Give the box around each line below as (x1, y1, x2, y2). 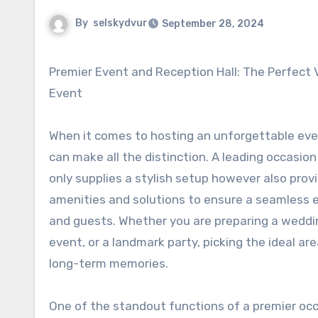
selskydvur (93, 17, 148, 30)
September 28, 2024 (162, 18, 264, 30)
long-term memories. (49, 256, 168, 270)
